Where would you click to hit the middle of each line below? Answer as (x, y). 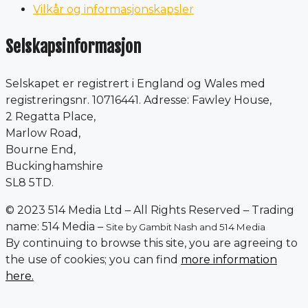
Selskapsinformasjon (73, 46)
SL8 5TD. (30, 182)
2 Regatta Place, (51, 116)
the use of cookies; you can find (93, 259)
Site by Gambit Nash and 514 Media (186, 227)
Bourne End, (41, 149)
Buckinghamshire (54, 166)
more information (229, 259)
